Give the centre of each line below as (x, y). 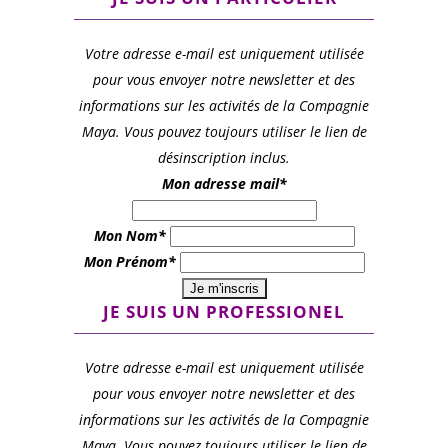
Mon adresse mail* (224, 183)
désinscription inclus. (224, 157)
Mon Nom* (129, 235)
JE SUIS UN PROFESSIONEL (224, 311)
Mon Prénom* (129, 261)
